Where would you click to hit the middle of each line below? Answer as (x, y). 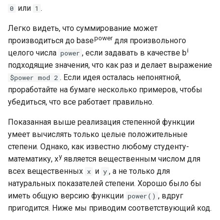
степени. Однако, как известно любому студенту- (98, 147)
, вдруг (171, 196)
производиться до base (51, 41)
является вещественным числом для (131, 159)
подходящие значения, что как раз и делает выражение (110, 65)
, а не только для (139, 171)
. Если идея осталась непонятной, (120, 77)
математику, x (33, 159)
